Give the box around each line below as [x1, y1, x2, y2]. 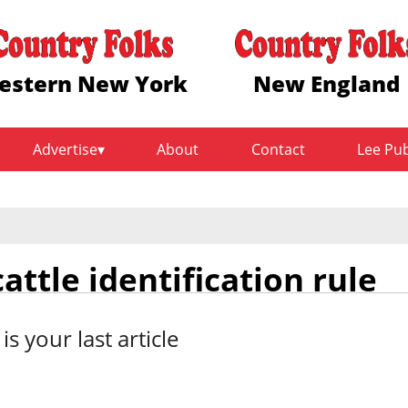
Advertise [33, 138, 98, 159]
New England [252, 67, 400, 98]
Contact [250, 138, 305, 159]
